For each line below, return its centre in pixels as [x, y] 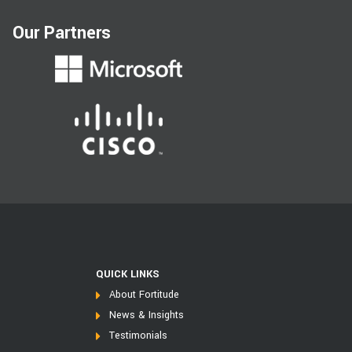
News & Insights [146, 315]
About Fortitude [144, 295]
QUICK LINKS [127, 275]
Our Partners [61, 33]
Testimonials [138, 336]
